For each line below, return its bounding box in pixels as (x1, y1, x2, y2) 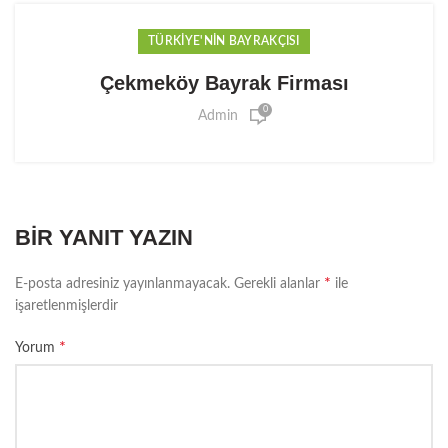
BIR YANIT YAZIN (15, 224, 193, 250)
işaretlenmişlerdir (15, 298, 118, 313)
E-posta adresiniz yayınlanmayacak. (15, 276, 230, 291)
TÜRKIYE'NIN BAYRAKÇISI (148, 34, 300, 47)
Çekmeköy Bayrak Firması (99, 71, 349, 94)
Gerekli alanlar (234, 276, 324, 291)
